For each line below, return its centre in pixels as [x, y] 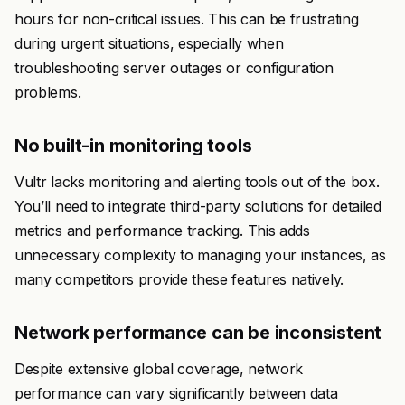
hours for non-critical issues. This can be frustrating [187, 19]
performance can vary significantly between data [176, 393]
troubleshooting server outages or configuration [174, 68]
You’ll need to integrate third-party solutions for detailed [198, 206]
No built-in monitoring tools [133, 146]
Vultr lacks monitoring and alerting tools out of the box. [197, 182]
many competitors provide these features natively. [179, 279]
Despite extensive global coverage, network [159, 369]
